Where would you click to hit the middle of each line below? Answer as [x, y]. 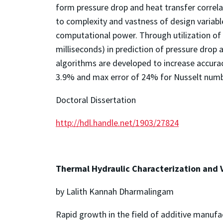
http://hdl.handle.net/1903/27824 [117, 122]
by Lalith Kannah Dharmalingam [115, 191]
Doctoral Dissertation [96, 100]
